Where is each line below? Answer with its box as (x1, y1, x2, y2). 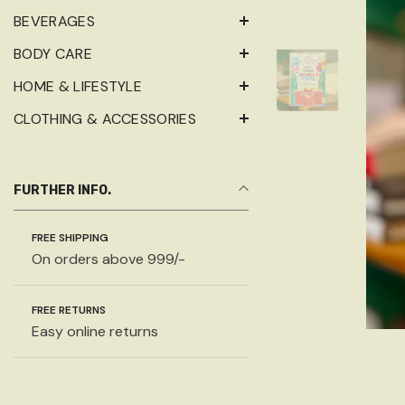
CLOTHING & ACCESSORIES (14, 109, 197, 129)
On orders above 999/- (32, 250, 185, 269)
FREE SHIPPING (32, 231, 108, 246)
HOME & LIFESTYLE (14, 77, 143, 97)
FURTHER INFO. (14, 183, 111, 199)
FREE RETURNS (32, 303, 106, 318)
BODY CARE (14, 44, 92, 64)
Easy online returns (32, 322, 158, 342)
